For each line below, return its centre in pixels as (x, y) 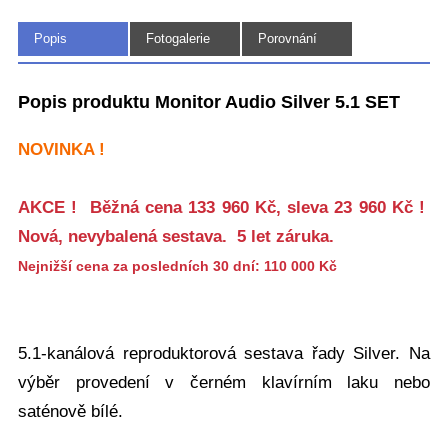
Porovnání (287, 39)
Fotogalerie (178, 39)
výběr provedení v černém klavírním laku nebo (224, 382)
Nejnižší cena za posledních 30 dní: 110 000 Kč (177, 265)
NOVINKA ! (61, 149)
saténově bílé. (70, 411)
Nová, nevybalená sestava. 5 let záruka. (176, 236)
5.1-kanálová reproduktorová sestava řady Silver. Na (224, 353)
